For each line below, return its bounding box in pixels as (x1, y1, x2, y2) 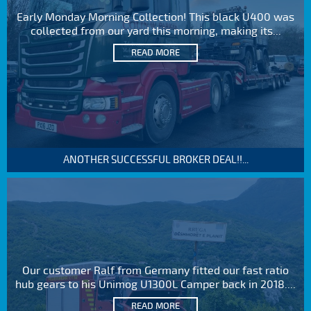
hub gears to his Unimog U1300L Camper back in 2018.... (15, 277, 296, 292)
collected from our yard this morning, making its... (30, 24, 281, 39)
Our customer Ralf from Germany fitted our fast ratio (22, 263, 289, 278)
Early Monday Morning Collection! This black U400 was (17, 10, 294, 25)
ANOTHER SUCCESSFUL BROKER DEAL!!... (62, 153, 249, 166)
